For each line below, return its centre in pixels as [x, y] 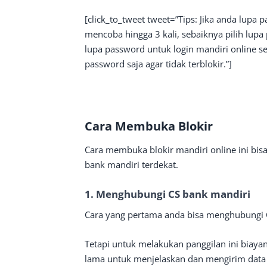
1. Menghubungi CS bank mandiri [167, 194]
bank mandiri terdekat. [131, 164]
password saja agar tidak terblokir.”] [158, 64]
